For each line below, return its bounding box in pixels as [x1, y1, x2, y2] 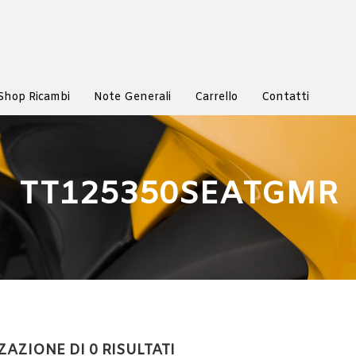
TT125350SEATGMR [17, 174, 339, 217]
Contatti [261, 90, 309, 105]
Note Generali [94, 90, 171, 105]
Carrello [195, 90, 238, 105]
